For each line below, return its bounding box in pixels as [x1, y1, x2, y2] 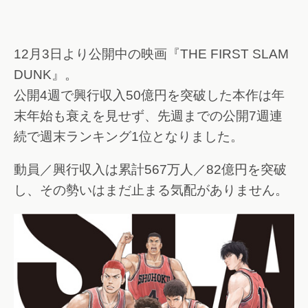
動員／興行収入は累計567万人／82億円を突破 [14, 162, 287, 177]
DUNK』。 [14, 67, 78, 82]
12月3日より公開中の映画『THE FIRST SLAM [14, 46, 289, 61]
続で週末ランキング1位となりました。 [14, 129, 243, 144]
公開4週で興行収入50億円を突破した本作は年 [14, 87, 285, 102]
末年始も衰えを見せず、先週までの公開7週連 [14, 108, 283, 123]
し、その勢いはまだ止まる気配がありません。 [14, 183, 288, 198]
